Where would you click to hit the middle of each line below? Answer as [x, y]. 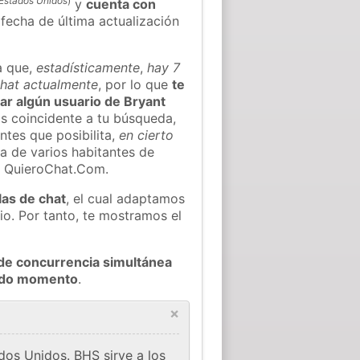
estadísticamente [88, 67]
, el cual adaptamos [126, 198]
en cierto [147, 135]
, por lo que [135, 84]
